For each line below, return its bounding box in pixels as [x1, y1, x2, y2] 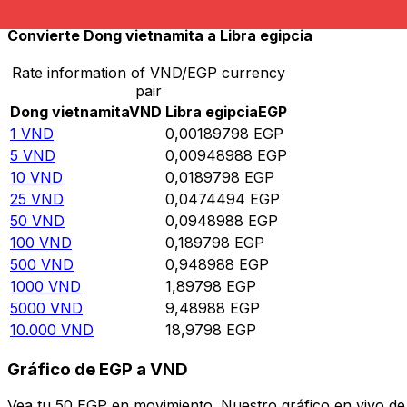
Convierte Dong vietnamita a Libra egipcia [7, 25, 313, 45]
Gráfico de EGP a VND [7, 358, 188, 380]
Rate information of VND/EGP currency [12, 64, 285, 83]
